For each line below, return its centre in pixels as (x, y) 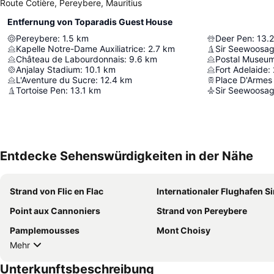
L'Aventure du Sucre (56, 80)
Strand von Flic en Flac (57, 191)
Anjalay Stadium (48, 70)
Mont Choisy (183, 231)
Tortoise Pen (41, 91)
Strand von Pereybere (202, 211)
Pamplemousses (45, 231)
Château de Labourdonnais (70, 59)
